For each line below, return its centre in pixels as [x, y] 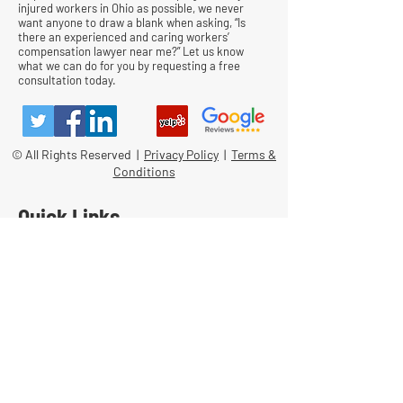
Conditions [144, 172]
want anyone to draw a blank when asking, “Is [132, 23]
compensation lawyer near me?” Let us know [131, 52]
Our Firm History [69, 340]
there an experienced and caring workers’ [124, 37]
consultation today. [67, 81]
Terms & [254, 155]
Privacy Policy [181, 155]
